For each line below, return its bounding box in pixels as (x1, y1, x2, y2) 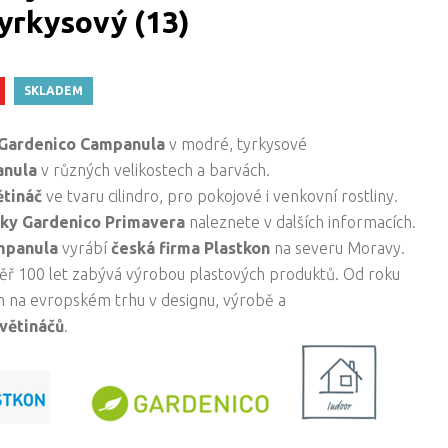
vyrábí (62, 239, 112, 257)
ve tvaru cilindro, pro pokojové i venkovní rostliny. (42, 187, 399, 205)
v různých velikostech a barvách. (41, 161, 271, 179)
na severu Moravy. (270, 239, 406, 257)
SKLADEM (24, 84, 84, 97)
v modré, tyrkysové (165, 135, 308, 153)
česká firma (111, 239, 201, 257)
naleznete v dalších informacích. (185, 213, 417, 231)
